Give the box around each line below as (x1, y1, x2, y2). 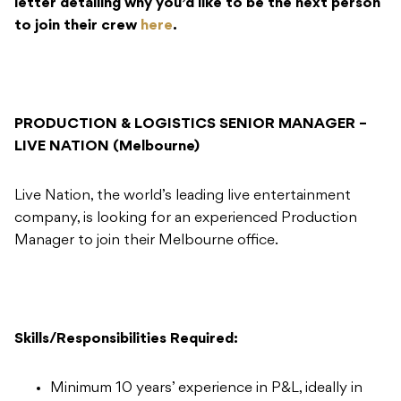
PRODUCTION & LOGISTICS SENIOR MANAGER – (14, 116, 367, 132)
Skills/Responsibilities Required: (14, 331, 238, 346)
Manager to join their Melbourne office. (14, 233, 278, 248)
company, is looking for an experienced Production (14, 210, 357, 226)
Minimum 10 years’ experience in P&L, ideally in (50, 380, 363, 396)
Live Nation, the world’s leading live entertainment (14, 188, 351, 203)
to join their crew (14, 18, 141, 33)
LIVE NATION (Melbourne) (14, 139, 200, 154)
